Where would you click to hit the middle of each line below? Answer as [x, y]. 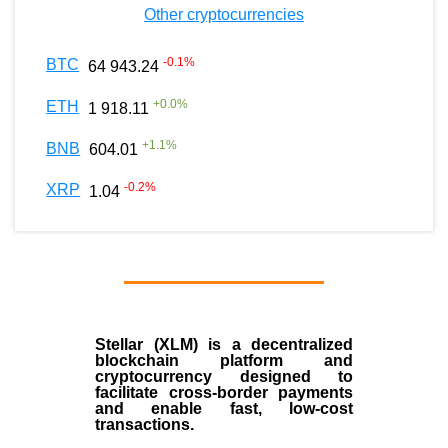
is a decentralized [275, 345]
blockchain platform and [224, 361]
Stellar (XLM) [146, 345]
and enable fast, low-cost [224, 409]
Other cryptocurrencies [224, 15]
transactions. [146, 425]
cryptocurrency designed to [224, 377]
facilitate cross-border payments [224, 393]
